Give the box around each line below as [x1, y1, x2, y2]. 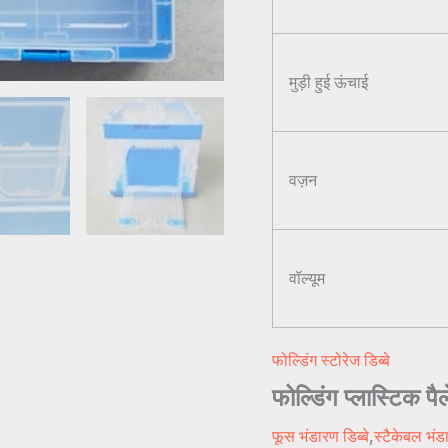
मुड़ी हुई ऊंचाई [289, 71, 368, 92]
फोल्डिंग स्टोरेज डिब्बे [272, 349, 390, 370]
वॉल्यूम [289, 267, 325, 288]
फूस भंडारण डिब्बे [272, 425, 369, 446]
